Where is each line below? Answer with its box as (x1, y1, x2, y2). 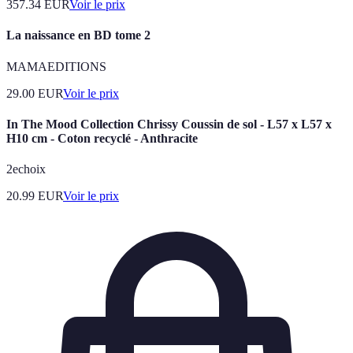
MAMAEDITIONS (6, 59, 106, 73)
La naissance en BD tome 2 (6, 28, 150, 43)
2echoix (6, 162, 46, 176)
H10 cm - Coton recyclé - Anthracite (6, 131, 198, 145)
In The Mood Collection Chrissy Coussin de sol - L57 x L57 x (6, 117, 332, 131)
